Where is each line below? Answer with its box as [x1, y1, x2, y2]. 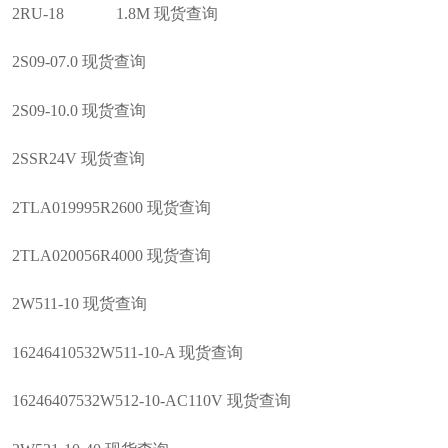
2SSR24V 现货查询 [11, 150, 145, 168]
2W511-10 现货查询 [11, 295, 147, 313]
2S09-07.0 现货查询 [11, 53, 146, 71]
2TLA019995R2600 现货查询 [11, 198, 211, 216]
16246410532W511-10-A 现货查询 [11, 343, 243, 361]
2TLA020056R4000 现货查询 [11, 246, 211, 264]
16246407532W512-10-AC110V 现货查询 [11, 392, 291, 410]
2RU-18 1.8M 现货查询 [11, 4, 218, 22]
